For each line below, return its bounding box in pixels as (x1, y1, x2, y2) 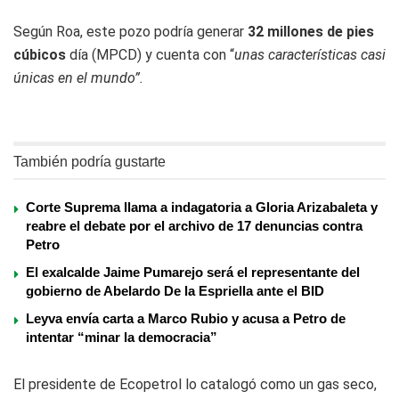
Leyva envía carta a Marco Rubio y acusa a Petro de (26, 310, 346, 326)
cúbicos (13, 45, 66, 63)
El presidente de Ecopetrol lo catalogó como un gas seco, (13, 375, 377, 393)
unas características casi (234, 45, 386, 63)
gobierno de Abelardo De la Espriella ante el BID (26, 282, 324, 298)
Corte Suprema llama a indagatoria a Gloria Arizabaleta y (26, 199, 378, 215)
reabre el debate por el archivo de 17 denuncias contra (26, 217, 362, 233)
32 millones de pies (248, 22, 374, 40)
